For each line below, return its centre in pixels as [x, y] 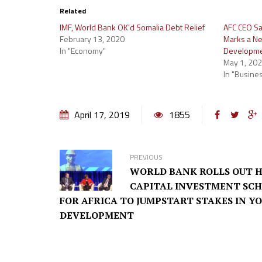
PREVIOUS [146, 157]
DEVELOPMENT [97, 215]
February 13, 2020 [92, 39]
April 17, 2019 [102, 115]
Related [73, 11]
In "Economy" [83, 51]
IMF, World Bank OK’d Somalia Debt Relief [132, 27]
